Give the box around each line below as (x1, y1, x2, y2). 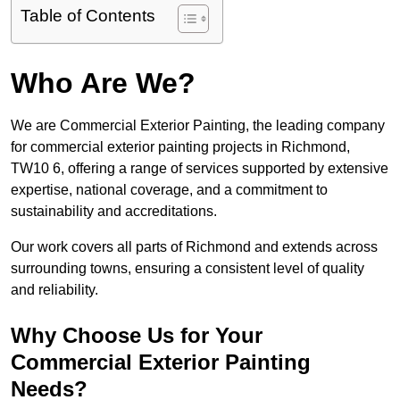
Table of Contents (21, 6, 155, 26)
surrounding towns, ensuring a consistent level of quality (11, 261, 364, 277)
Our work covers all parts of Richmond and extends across (11, 239, 378, 255)
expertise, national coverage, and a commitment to (11, 182, 328, 198)
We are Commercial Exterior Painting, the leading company (11, 118, 385, 134)
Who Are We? (11, 67, 196, 100)
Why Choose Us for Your (11, 323, 262, 348)
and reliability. (11, 282, 98, 298)
